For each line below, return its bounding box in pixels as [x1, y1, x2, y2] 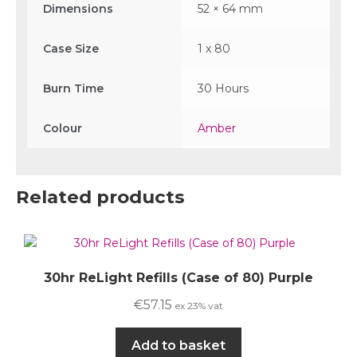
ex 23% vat [175, 300, 223, 312]
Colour [42, 121, 82, 136]
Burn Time [42, 81, 104, 96]
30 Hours [197, 81, 249, 96]
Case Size [42, 41, 99, 57]
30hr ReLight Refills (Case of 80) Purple [44, 269, 313, 285]
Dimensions [42, 2, 113, 17]
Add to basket [131, 338, 226, 354]
